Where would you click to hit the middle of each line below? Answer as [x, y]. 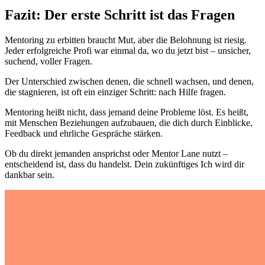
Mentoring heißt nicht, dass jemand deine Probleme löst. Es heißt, [127, 112]
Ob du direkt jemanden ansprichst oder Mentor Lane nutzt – [116, 153]
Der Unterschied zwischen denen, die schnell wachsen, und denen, [129, 81]
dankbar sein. [30, 174]
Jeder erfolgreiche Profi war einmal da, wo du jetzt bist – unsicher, [128, 50]
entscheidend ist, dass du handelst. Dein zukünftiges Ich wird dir [125, 164]
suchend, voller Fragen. [49, 61]
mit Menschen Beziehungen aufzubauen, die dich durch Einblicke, [129, 122]
